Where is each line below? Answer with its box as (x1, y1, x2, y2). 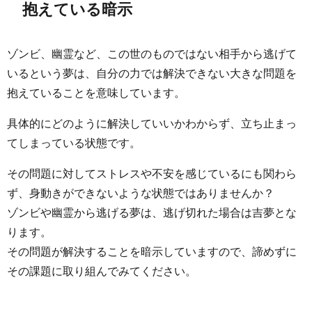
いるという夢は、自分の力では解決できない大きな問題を (7, 68, 297, 79)
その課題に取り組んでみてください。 (7, 265, 196, 277)
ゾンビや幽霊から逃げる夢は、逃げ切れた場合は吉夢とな (7, 207, 297, 219)
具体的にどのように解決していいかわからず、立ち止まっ (7, 118, 297, 130)
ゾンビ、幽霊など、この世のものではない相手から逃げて (7, 48, 297, 60)
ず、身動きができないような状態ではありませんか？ (7, 187, 274, 199)
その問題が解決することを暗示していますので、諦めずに (7, 246, 297, 258)
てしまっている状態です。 (7, 137, 141, 149)
